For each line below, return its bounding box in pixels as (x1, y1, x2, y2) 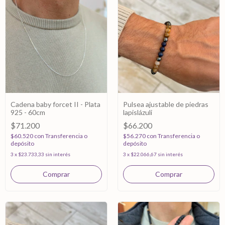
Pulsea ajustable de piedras (123, 100, 208, 108)
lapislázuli (123, 108, 152, 117)
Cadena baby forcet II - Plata (11, 100, 100, 108)
